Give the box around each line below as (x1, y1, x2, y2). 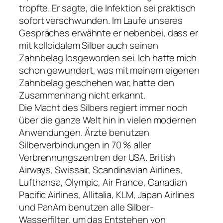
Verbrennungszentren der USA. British (19, 151, 176, 164)
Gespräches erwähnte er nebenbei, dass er (19, 26, 198, 40)
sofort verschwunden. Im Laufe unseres (19, 14, 183, 27)
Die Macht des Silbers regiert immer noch (19, 101, 188, 114)
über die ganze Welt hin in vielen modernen (19, 113, 197, 127)
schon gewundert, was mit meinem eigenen (19, 64, 200, 77)
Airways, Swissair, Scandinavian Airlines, (19, 163, 183, 177)
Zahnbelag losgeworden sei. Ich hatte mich (19, 51, 197, 65)
